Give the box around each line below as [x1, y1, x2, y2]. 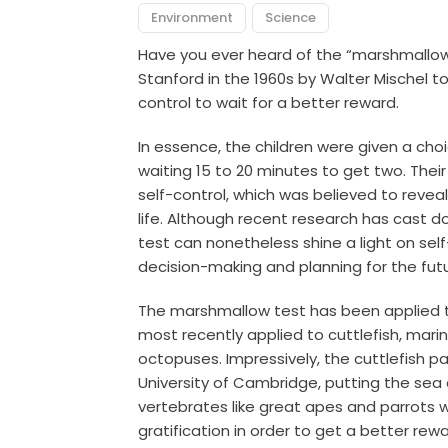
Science [265, 8, 317, 28]
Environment [151, 8, 234, 28]
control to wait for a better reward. [138, 92, 400, 114]
